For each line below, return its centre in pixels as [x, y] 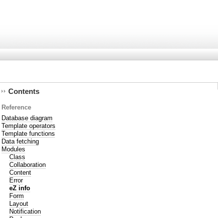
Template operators [29, 126]
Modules [14, 149]
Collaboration [28, 164]
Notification [25, 211]
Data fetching [20, 141]
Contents [24, 91]
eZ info [20, 188]
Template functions [28, 133]
